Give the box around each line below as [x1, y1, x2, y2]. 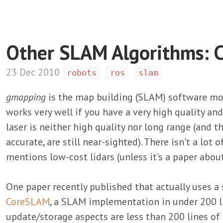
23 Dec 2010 [6, 66, 62, 79]
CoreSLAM [6, 195, 50, 208]
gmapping [6, 91, 46, 104]
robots [66, 68, 97, 78]
